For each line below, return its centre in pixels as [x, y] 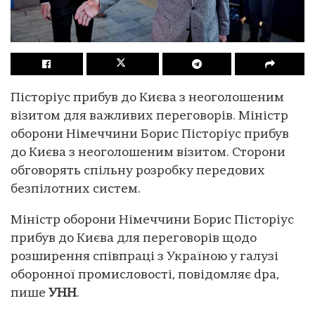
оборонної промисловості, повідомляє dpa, [145, 275]
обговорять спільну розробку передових [138, 171]
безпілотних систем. [76, 189]
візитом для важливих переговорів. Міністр [149, 116]
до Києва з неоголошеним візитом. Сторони [148, 153]
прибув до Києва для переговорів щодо [134, 238]
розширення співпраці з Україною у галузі [144, 257]
